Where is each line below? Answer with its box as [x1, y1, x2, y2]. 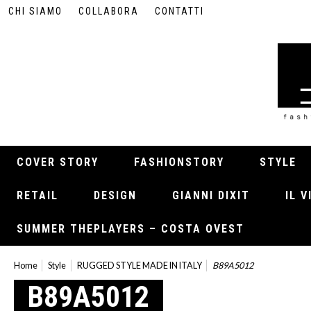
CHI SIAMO [8, 6, 63, 17]
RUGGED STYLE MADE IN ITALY [76, 260, 202, 271]
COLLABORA [78, 6, 140, 17]
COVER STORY [17, 155, 99, 169]
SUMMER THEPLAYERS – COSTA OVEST [17, 222, 244, 235]
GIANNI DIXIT [172, 189, 250, 202]
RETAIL [17, 189, 58, 202]
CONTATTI [155, 6, 205, 17]
